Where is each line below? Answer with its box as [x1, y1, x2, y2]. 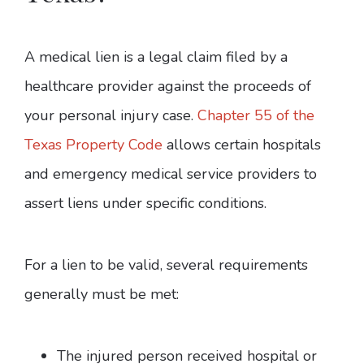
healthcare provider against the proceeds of [24, 76, 311, 97]
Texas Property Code [24, 135, 162, 155]
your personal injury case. [24, 106, 197, 126]
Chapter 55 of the [197, 106, 314, 126]
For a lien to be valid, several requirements [24, 255, 308, 275]
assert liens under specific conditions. [24, 193, 266, 214]
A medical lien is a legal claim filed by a [24, 47, 288, 67]
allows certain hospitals [162, 135, 321, 155]
